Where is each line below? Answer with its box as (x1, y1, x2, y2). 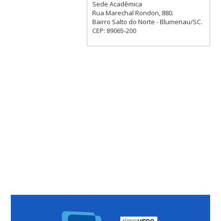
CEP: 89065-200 (92, 26, 136, 35)
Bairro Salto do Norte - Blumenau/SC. (92, 17, 202, 26)
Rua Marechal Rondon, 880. (92, 8, 174, 17)
